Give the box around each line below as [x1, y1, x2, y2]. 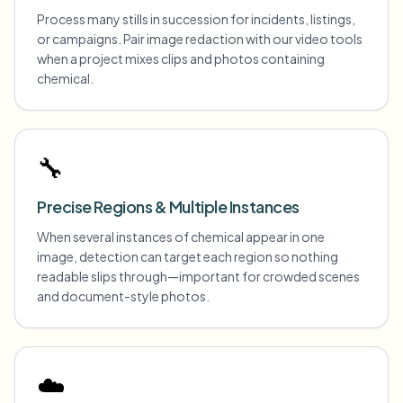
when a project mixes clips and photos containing [37, 50, 325, 67]
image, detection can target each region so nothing [37, 248, 338, 264]
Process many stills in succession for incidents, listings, [37, 11, 355, 27]
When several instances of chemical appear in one [37, 228, 325, 245]
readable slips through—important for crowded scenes [37, 268, 360, 284]
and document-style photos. [37, 288, 210, 304]
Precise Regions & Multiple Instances [37, 196, 300, 217]
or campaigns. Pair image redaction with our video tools [37, 31, 363, 47]
